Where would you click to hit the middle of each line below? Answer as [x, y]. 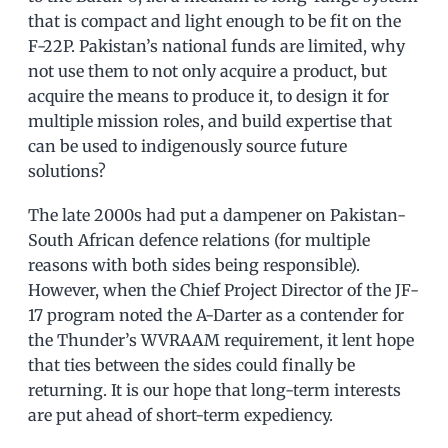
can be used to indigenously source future [187, 145]
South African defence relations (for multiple [199, 239]
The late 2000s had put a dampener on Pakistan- [217, 214]
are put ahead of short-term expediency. [180, 414]
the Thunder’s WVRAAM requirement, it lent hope [221, 339]
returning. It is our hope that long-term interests [214, 389]
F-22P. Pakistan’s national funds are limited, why [216, 45]
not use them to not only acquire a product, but [207, 70]
